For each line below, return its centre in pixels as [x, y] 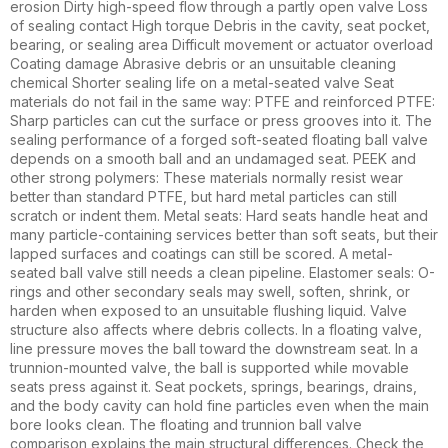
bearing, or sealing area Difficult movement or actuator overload [221, 44]
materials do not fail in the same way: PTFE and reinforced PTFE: [222, 101]
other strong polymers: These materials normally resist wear [206, 177]
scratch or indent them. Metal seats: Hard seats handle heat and [219, 215]
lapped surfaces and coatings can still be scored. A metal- [201, 253]
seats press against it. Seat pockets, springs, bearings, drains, [213, 386]
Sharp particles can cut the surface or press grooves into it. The [221, 120]
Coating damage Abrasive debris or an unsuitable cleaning [203, 63]
